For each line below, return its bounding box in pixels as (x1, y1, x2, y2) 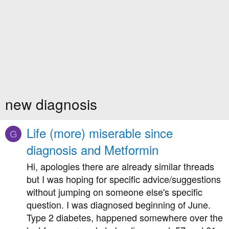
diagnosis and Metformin (27, 140, 158, 158)
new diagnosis (5, 94, 97, 114)
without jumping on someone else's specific (27, 185, 202, 199)
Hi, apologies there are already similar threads (27, 159, 214, 173)
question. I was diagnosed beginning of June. (27, 198, 211, 212)
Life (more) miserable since (27, 123, 173, 142)
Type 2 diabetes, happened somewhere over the (27, 211, 223, 224)
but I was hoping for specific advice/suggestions (27, 172, 221, 186)
